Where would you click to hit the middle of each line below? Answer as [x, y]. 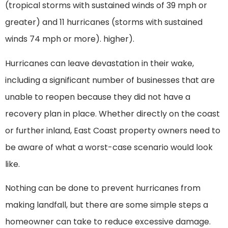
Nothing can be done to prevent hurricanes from [103, 188]
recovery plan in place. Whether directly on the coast [112, 113]
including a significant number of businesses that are [110, 80]
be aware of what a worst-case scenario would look [109, 147]
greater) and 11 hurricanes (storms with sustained [104, 22]
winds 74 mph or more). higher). [70, 39]
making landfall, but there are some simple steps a [107, 205]
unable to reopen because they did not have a [98, 97]
